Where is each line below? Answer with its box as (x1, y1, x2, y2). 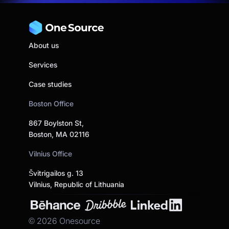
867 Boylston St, (29, 118, 84, 127)
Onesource (57, 215, 100, 226)
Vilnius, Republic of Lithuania (29, 179, 124, 189)
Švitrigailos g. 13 (29, 168, 83, 177)
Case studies (29, 79, 72, 88)
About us (29, 40, 59, 50)
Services (29, 60, 57, 69)
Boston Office (29, 99, 74, 108)
